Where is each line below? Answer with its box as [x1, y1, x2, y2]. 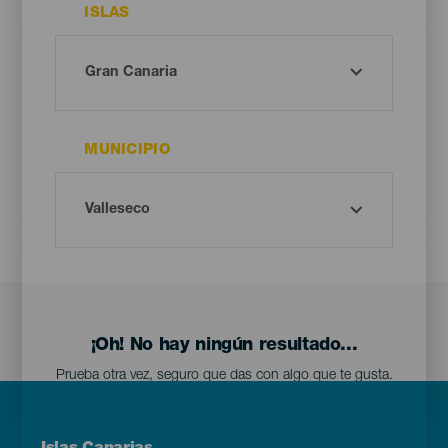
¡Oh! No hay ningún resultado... [90, 337, 358, 356]
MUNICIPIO [84, 143, 171, 159]
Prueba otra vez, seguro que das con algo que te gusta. [55, 369, 393, 384]
